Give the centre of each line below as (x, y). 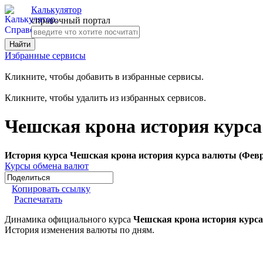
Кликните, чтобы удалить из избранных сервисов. (105, 98)
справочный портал (71, 20)
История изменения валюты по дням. (80, 230)
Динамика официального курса (69, 219)
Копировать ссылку (51, 188)
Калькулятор (56, 10)
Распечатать (38, 199)
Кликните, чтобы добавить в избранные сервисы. (104, 77)
